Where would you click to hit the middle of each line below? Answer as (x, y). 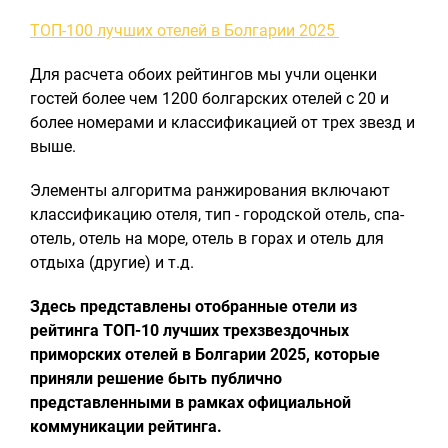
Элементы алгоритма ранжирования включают (210, 190)
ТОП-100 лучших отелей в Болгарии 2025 (184, 30)
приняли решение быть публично (156, 378)
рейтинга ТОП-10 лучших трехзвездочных (189, 330)
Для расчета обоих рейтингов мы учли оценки (203, 74)
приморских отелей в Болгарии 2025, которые (205, 354)
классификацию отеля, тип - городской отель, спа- (217, 214)
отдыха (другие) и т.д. (112, 262)
